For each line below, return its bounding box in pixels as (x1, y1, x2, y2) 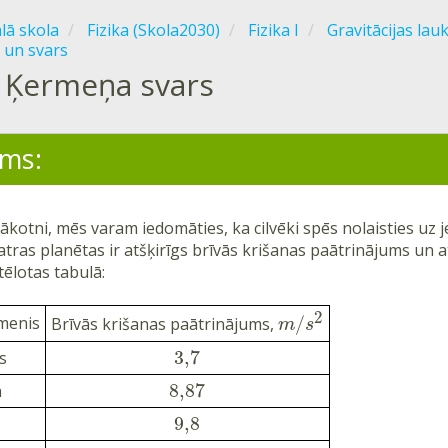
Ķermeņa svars (5, 64, 214, 105)
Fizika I (248, 19, 299, 41)
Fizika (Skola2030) (87, 19, 220, 41)
